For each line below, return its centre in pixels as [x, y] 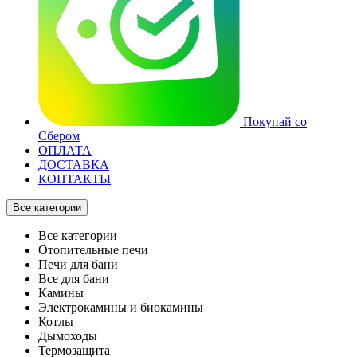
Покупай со [273, 122]
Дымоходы [68, 336]
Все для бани [74, 279]
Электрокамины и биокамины [121, 307]
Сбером [59, 136]
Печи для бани [78, 264]
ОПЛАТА [65, 150]
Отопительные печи [93, 250]
